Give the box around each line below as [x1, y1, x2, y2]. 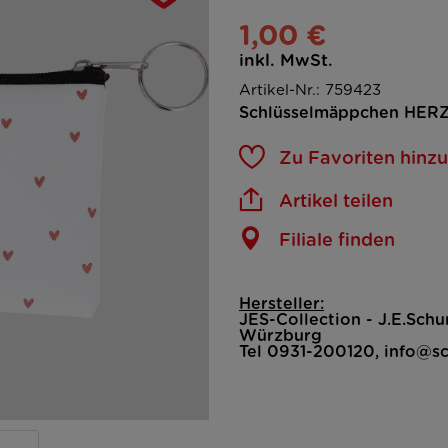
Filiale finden [279, 232, 395, 250]
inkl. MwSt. [239, 52, 333, 69]
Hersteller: [239, 296, 324, 312]
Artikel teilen [279, 193, 393, 211]
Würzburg [239, 328, 322, 344]
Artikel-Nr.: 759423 [239, 83, 381, 98]
